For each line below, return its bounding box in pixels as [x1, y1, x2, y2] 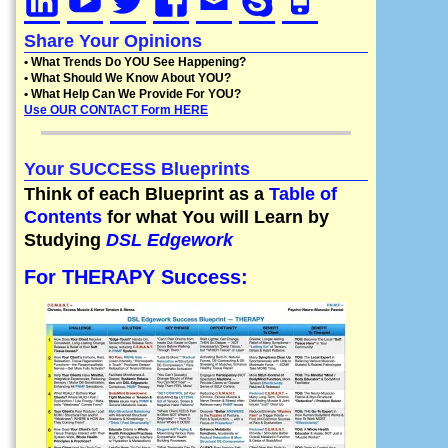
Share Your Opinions [24, 29, 202, 51]
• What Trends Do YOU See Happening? [24, 55, 246, 70]
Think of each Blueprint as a [24, 183, 269, 204]
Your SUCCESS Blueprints [24, 157, 250, 179]
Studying [24, 229, 106, 250]
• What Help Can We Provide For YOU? [24, 87, 241, 102]
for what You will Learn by [102, 206, 329, 227]
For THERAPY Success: [24, 265, 248, 288]
